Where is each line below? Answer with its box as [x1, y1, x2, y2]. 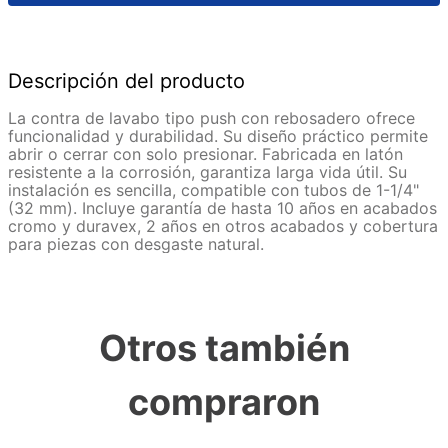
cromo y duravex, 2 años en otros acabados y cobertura [8, 216, 438, 237]
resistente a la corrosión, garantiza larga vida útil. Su [8, 162, 407, 183]
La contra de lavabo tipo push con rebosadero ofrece [8, 108, 415, 129]
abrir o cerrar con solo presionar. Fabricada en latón [8, 144, 403, 165]
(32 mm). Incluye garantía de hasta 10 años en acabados [8, 198, 437, 219]
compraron [128, 380, 320, 425]
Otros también [98, 326, 350, 371]
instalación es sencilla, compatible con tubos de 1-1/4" [8, 180, 419, 201]
